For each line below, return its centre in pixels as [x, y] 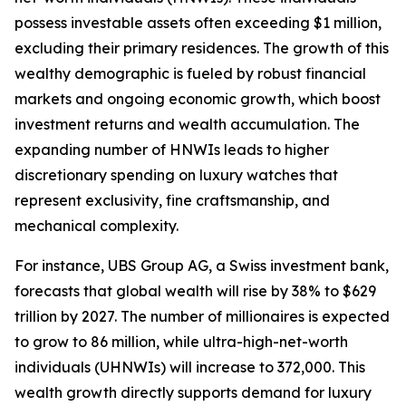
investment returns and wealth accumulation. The [187, 125]
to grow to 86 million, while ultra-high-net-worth [181, 342]
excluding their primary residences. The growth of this [202, 48]
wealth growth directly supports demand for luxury [193, 393]
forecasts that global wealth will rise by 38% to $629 [195, 291]
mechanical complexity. [97, 226]
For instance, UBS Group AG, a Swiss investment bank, [202, 266]
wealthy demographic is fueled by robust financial [190, 74]
